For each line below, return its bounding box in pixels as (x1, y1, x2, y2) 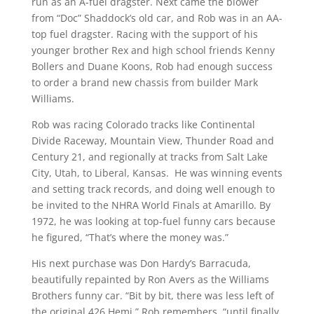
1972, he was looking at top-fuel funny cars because (31, 214, 275, 228)
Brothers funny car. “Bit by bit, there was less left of (31, 289, 274, 302)
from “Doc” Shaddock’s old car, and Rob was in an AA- (31, 11, 282, 25)
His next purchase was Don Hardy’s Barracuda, (31, 257, 251, 270)
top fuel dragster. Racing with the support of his (31, 27, 258, 41)
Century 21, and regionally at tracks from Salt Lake (31, 150, 268, 163)
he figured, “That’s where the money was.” (31, 231, 228, 244)
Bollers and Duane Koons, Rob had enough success (31, 60, 273, 73)
